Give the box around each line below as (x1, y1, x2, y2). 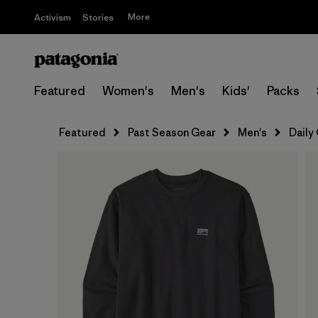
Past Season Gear (128, 126, 216, 139)
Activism (34, 11, 71, 23)
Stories (82, 11, 114, 23)
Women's (102, 83, 154, 99)
